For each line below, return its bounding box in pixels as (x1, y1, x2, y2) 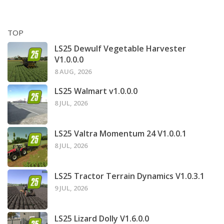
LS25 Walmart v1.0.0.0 (54, 85, 137, 97)
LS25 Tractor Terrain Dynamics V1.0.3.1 (54, 170, 204, 182)
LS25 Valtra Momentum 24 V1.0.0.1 (54, 128, 186, 139)
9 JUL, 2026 (54, 183, 87, 193)
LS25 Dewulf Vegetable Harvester (54, 43, 186, 54)
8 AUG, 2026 (54, 67, 91, 76)
